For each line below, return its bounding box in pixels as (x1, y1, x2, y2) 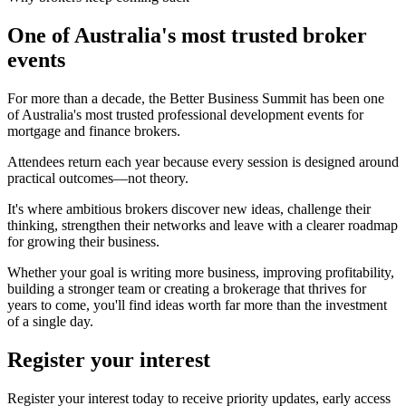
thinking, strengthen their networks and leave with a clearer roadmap (7, 217, 398, 233)
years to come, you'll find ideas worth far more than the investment (7, 296, 387, 313)
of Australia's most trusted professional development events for (7, 106, 363, 122)
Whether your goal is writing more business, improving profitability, (7, 264, 394, 280)
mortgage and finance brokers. (7, 122, 180, 139)
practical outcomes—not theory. (7, 169, 188, 186)
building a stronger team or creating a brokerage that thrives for (7, 280, 366, 296)
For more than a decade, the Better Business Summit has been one (7, 90, 384, 106)
